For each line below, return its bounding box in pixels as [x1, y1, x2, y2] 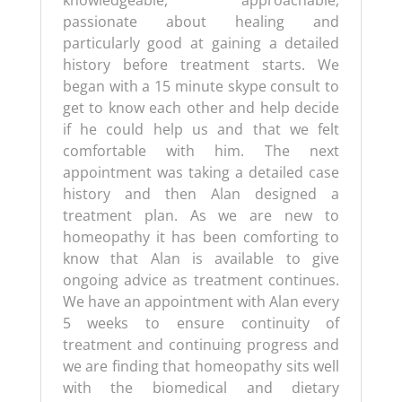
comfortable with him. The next [62, 141, 340, 161]
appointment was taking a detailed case [62, 162, 340, 182]
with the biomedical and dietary [62, 378, 340, 398]
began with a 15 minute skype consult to [62, 76, 340, 96]
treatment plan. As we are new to [62, 205, 340, 225]
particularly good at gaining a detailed [62, 33, 340, 53]
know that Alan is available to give [62, 249, 340, 268]
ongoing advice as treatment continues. [62, 270, 340, 290]
